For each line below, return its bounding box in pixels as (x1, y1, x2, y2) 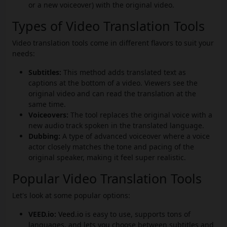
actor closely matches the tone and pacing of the (28, 142, 194, 152)
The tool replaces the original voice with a (68, 110, 212, 120)
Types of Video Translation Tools (12, 17, 205, 35)
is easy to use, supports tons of (83, 209, 191, 219)
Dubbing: (28, 131, 60, 141)
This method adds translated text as (61, 67, 186, 78)
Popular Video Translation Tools (12, 170, 202, 187)
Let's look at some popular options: (12, 191, 130, 201)
